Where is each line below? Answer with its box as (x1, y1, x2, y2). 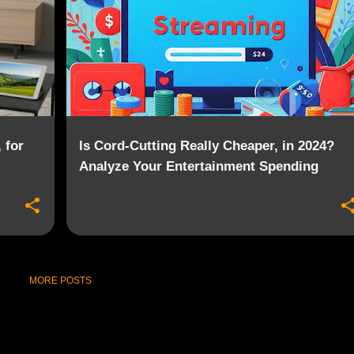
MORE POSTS (29, 275, 92, 287)
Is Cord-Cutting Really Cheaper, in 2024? (78, 137, 334, 154)
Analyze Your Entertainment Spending (78, 158, 318, 175)
